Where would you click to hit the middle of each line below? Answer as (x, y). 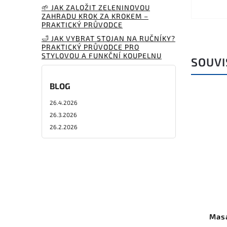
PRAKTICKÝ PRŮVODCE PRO (90, 47)
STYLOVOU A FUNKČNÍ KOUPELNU (102, 55)
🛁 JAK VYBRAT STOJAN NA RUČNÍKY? (108, 38)
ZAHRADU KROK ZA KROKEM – (95, 16)
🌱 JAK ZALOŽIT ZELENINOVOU (96, 7)
